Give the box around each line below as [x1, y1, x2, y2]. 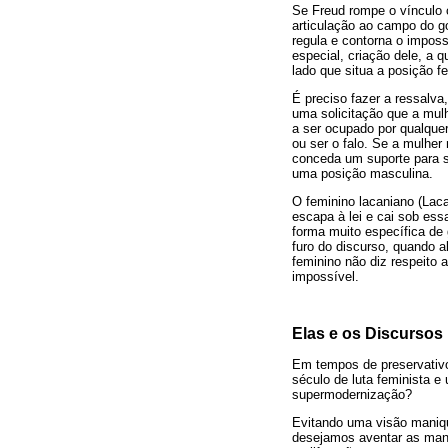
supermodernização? [292, 386, 412, 402]
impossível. [292, 269, 359, 285]
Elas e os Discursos [292, 325, 443, 343]
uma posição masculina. [292, 165, 433, 181]
